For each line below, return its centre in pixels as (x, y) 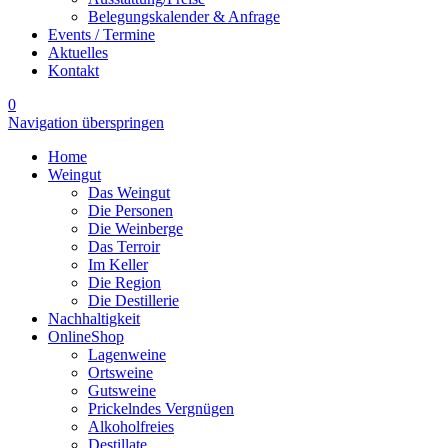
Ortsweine (120, 372)
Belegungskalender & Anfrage (184, 16)
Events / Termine (101, 34)
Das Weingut (129, 192)
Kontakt (73, 70)
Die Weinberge (135, 228)
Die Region (124, 282)
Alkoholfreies (131, 426)
